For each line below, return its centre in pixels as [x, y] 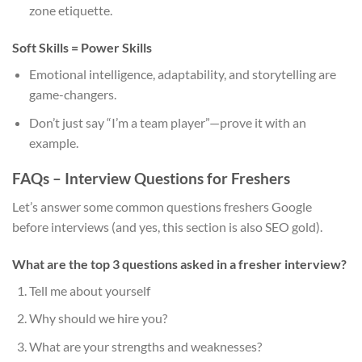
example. [53, 142]
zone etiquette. [70, 11]
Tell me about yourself [89, 290]
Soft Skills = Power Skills [82, 47]
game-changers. [72, 94]
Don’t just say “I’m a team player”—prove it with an [167, 122]
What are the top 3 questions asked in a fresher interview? [179, 263]
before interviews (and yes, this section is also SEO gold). [167, 226]
